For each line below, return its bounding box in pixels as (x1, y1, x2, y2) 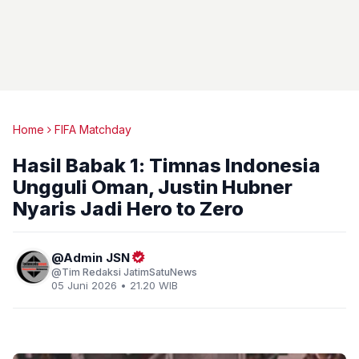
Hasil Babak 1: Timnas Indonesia (13, 154, 321, 177)
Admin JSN (63, 250, 130, 265)
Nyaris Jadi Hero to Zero (13, 197, 244, 220)
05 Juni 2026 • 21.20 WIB (51, 279, 178, 292)
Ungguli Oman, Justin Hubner (13, 175, 292, 199)
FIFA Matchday (54, 123, 131, 136)
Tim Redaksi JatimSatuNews (62, 266, 197, 278)
